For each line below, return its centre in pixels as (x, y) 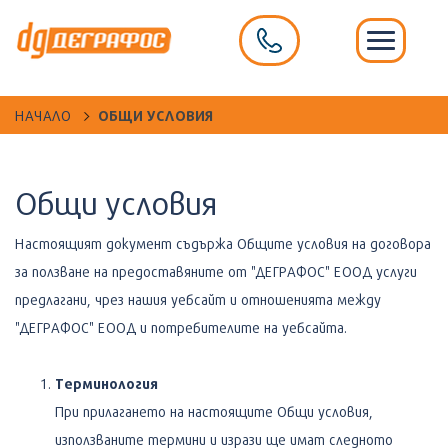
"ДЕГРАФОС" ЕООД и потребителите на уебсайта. (181, 327)
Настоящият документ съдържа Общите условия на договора (223, 243)
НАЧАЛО (43, 115)
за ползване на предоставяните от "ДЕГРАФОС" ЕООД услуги (216, 271)
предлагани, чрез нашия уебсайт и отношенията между (198, 299)
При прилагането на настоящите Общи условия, (214, 411)
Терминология (106, 383)
